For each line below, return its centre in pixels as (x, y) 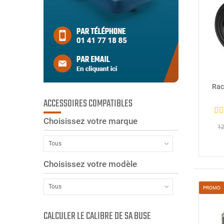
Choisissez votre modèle (90, 164)
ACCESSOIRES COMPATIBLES (88, 103)
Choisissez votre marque (90, 121)
